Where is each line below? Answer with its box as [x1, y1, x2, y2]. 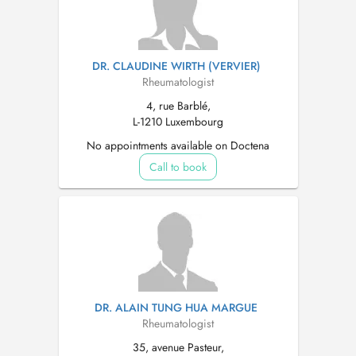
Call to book [149, 159, 207, 175]
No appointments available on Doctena [87, 137, 269, 153]
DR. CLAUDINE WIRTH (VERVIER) [91, 58, 261, 74]
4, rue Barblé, [145, 98, 211, 114]
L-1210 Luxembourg [133, 114, 223, 130]
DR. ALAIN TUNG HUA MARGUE [95, 300, 257, 315]
